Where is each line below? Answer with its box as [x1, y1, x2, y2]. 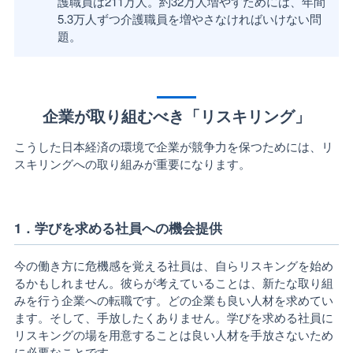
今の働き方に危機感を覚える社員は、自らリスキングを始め [13, 257, 333, 273]
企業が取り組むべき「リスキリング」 [43, 105, 310, 127]
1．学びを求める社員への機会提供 [13, 218, 222, 237]
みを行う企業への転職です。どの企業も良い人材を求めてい [13, 292, 333, 308]
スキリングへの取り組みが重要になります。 [13, 155, 251, 172]
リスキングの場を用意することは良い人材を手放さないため [13, 326, 333, 343]
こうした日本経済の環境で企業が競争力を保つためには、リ [13, 138, 333, 154]
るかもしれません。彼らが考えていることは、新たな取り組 [13, 274, 333, 291]
